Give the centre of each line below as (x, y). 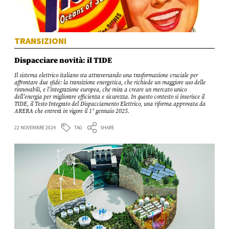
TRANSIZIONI (41, 41)
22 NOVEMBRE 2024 (35, 128)
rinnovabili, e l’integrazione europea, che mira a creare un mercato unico (101, 90)
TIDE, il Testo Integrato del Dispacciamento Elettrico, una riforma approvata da (110, 105)
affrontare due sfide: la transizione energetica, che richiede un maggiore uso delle (110, 83)
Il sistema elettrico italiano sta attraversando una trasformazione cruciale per (106, 76)
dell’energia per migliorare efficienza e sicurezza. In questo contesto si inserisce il (110, 97)
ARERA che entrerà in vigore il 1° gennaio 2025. (72, 112)
